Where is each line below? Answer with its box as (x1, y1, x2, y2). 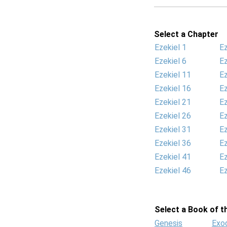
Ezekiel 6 (155, 56, 186, 66)
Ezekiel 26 (155, 111, 191, 121)
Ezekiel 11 (155, 70, 191, 80)
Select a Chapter (154, 29, 218, 39)
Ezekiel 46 (155, 166, 191, 175)
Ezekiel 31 (155, 125, 191, 134)
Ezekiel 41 (155, 152, 191, 162)
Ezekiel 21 (155, 97, 191, 107)
